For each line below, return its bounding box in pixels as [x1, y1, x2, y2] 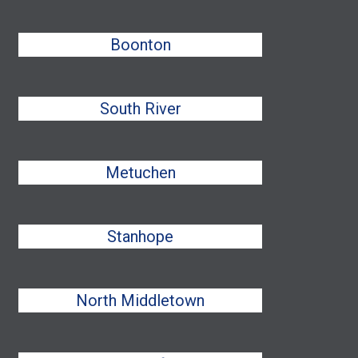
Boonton [109, 35, 171, 54]
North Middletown [76, 291, 205, 310]
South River [99, 99, 181, 118]
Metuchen [105, 163, 176, 182]
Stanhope [107, 227, 174, 246]
